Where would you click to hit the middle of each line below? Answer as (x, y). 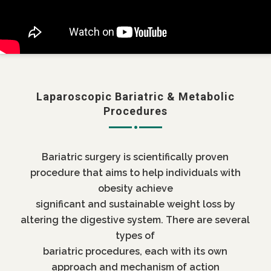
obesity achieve (135, 189)
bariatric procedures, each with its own (135, 252)
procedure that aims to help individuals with (135, 173)
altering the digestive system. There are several (135, 220)
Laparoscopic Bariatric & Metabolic (135, 97)
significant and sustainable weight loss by (135, 204)
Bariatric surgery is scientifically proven (135, 157)
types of (135, 236)
